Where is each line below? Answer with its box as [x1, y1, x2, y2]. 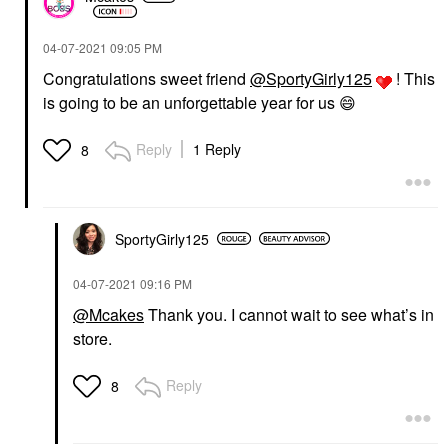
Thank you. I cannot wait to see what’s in [144, 302, 434, 326]
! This [392, 66, 435, 90]
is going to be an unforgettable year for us [43, 90, 339, 114]
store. [73, 326, 116, 350]
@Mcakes [73, 302, 144, 326]
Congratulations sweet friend [43, 66, 250, 90]
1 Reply [193, 138, 241, 159]
